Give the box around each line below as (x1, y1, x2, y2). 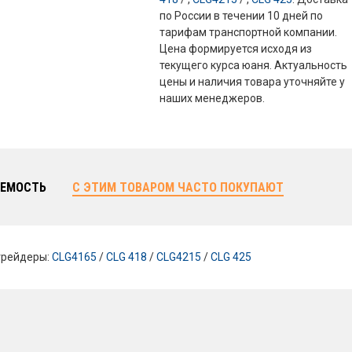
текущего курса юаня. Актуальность (159, 59, 348, 71)
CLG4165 (51, 251, 97, 263)
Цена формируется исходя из (159, 42, 313, 55)
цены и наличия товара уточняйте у (159, 75, 346, 88)
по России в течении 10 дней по (159, 9, 324, 22)
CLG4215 (156, 251, 201, 263)
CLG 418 (105, 251, 147, 263)
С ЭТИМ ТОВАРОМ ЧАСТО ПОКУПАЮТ (71, 180, 284, 195)
